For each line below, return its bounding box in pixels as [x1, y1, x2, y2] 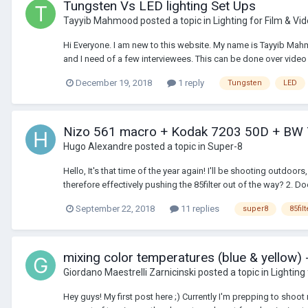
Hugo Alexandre [63, 141, 133, 153]
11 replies [179, 203, 219, 214]
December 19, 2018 [76, 78, 152, 89]
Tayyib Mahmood [63, 15, 138, 27]
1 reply [176, 78, 204, 89]
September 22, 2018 [76, 203, 155, 214]
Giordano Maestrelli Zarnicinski [63, 267, 196, 278]
